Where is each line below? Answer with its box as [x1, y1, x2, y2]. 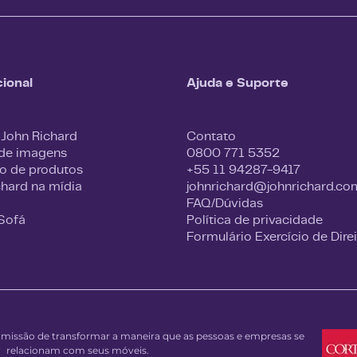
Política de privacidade [186, 210, 323, 228]
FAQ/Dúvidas [186, 194, 263, 211]
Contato [186, 127, 236, 144]
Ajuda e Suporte [186, 73, 288, 92]
